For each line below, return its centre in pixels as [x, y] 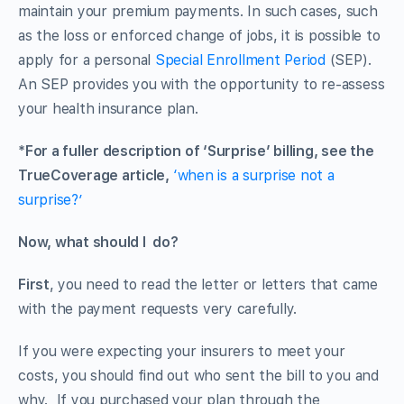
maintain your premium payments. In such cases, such [198, 11]
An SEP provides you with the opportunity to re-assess [202, 84]
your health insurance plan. [108, 108]
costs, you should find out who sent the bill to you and [198, 375]
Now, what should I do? [98, 242]
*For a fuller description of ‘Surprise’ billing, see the [196, 151]
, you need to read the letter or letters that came [213, 284]
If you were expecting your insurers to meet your [182, 351]
